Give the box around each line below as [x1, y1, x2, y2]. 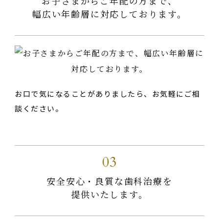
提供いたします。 [71, 187, 148, 200]
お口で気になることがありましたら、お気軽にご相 [15, 88, 200, 99]
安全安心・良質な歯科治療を [46, 174, 173, 187]
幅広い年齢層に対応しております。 [32, 7, 187, 20]
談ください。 [15, 103, 63, 113]
